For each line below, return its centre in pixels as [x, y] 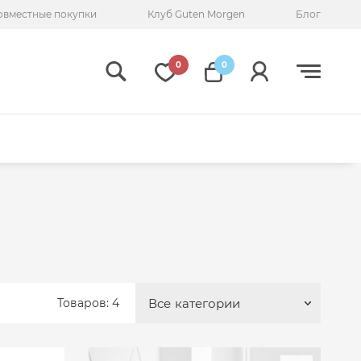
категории [207, 303]
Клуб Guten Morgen [197, 14]
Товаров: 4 [88, 303]
